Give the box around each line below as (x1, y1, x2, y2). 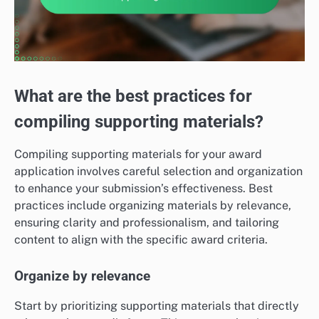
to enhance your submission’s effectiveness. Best (14, 182, 273, 196)
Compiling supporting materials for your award (14, 147, 262, 162)
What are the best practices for (14, 86, 252, 107)
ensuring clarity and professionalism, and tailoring (14, 216, 279, 230)
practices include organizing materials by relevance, (14, 199, 291, 213)
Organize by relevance (14, 268, 150, 284)
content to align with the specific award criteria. (14, 233, 268, 247)
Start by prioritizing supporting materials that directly (14, 298, 299, 313)
